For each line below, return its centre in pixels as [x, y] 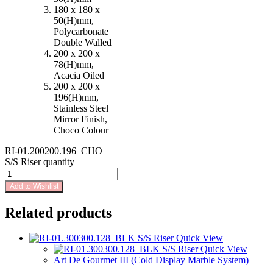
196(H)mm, [76, 97]
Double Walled [83, 42]
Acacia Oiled [79, 75]
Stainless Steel [81, 108]
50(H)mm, [74, 20]
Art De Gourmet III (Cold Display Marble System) [151, 260]
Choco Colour [81, 130]
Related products [58, 212]
